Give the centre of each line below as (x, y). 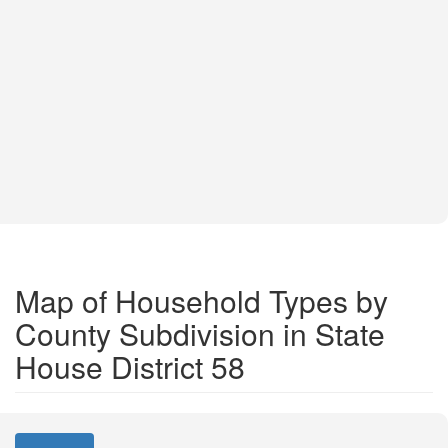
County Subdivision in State (200, 333)
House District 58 (130, 366)
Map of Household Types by (201, 300)
